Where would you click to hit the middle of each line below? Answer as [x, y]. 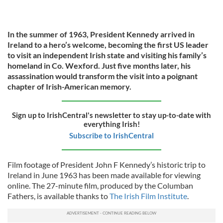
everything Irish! [111, 124]
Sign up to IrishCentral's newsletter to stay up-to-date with [111, 115]
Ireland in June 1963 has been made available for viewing [104, 175]
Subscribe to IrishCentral [111, 135]
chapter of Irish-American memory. [69, 86]
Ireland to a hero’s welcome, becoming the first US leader [108, 44]
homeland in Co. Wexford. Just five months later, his [99, 65]
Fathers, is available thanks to [58, 196]
